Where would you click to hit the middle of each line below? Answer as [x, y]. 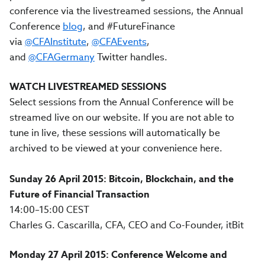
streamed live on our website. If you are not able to [122, 117]
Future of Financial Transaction [80, 194]
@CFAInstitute [56, 42]
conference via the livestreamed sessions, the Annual [126, 11]
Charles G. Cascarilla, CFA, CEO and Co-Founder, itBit [127, 225]
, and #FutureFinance [129, 26]
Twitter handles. [131, 57]
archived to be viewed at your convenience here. [116, 148]
